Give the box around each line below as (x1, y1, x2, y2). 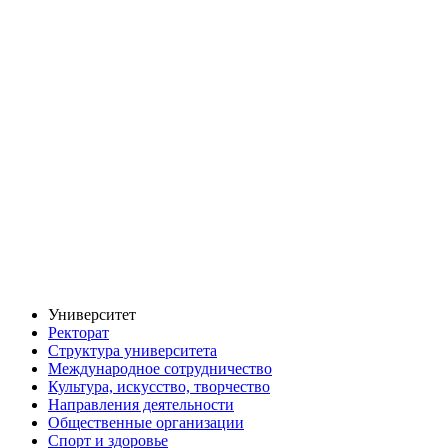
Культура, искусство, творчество (48, 378, 270, 396)
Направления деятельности (48, 396, 234, 414)
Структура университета (48, 342, 217, 360)
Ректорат (48, 324, 109, 342)
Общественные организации (48, 414, 244, 432)
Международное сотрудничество (48, 360, 272, 378)
